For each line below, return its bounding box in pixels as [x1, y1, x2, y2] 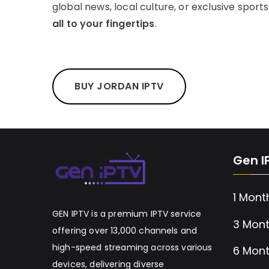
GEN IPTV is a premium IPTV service [52, 208, 202, 220]
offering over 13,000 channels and [52, 225, 198, 237]
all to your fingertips [52, 17, 155, 31]
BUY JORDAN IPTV [74, 79, 164, 94]
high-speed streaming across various [52, 241, 213, 254]
